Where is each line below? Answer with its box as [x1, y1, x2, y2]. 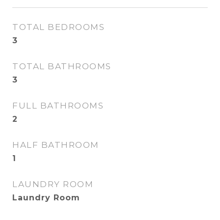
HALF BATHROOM [12, 140, 99, 150]
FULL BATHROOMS [12, 101, 104, 110]
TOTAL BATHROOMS [12, 61, 111, 71]
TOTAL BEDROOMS [12, 22, 105, 32]
